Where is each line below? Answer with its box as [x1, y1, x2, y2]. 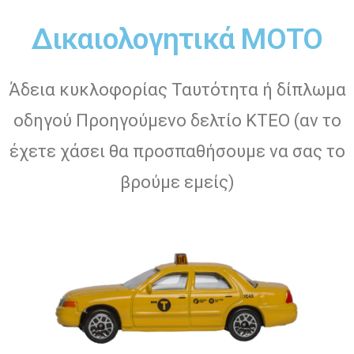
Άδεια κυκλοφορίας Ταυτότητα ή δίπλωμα [8, 79, 346, 100]
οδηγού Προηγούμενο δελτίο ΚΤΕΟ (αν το [13, 110, 341, 130]
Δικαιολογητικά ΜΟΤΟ [31, 21, 323, 56]
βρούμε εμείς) [119, 171, 235, 192]
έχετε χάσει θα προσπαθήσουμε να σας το [9, 141, 345, 161]
